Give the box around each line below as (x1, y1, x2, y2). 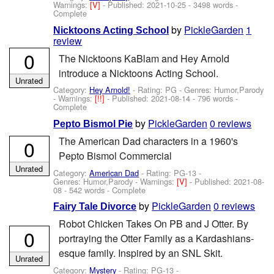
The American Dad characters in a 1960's (58, 134, 238, 149)
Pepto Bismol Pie (53, 118, 133, 129)
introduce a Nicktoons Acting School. (58, 66, 218, 81)
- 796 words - (190, 92, 239, 105)
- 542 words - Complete (62, 183, 146, 196)
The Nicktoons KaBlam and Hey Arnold (58, 51, 229, 66)
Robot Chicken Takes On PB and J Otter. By (58, 217, 248, 231)
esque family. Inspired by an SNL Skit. (58, 246, 223, 261)
